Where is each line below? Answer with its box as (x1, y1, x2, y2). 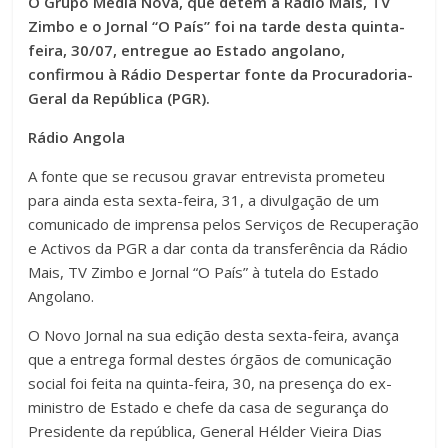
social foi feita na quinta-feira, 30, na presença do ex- (28, 373, 393, 394)
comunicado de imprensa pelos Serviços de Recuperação (28, 214, 420, 235)
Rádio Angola (28, 127, 126, 148)
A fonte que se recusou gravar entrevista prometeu (28, 166, 386, 187)
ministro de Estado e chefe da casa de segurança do (28, 397, 390, 418)
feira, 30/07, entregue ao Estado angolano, (28, 40, 346, 61)
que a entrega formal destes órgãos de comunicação (28, 349, 393, 370)
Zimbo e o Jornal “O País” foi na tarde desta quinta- (28, 16, 406, 37)
